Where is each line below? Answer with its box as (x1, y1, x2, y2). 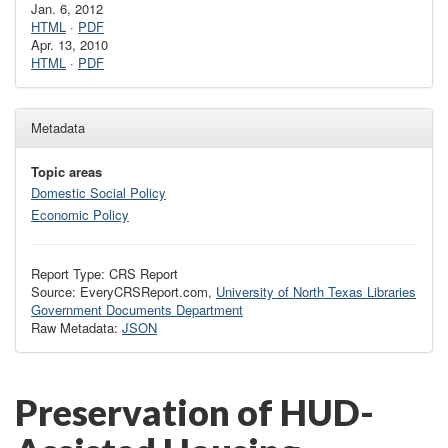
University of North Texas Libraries (216, 281, 416, 301)
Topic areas (31, 162, 102, 181)
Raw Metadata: (31, 317, 122, 337)
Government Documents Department (31, 299, 243, 319)
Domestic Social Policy (31, 183, 166, 203)
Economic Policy (31, 204, 129, 224)
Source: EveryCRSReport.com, (31, 281, 216, 301)
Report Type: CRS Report (31, 263, 178, 283)
